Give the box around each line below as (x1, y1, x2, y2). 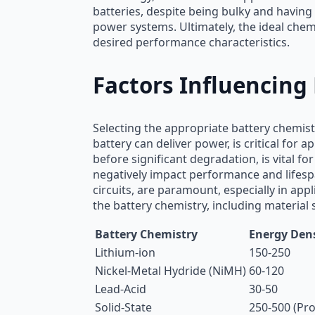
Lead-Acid (95, 281, 146, 297)
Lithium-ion (95, 244, 155, 260)
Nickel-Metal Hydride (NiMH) (95, 262, 246, 278)
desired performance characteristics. (93, 34, 290, 51)
